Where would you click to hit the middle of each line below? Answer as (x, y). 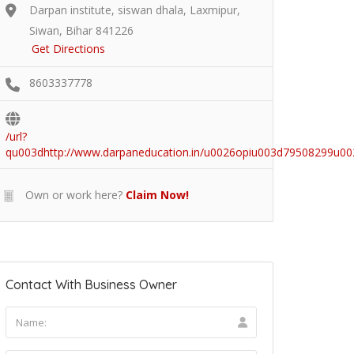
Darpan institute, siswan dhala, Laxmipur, (135, 10)
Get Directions (68, 49)
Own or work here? (72, 195)
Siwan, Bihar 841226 (81, 30)
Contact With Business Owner (91, 284)
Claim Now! (157, 195)
